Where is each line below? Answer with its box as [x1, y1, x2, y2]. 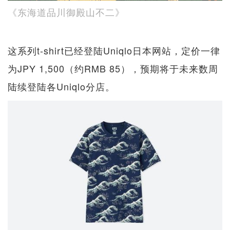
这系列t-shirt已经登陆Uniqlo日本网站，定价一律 [8, 43, 220, 57]
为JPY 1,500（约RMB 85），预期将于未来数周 [8, 61, 218, 75]
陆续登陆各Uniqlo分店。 [8, 79, 115, 93]
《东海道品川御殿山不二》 [8, 5, 125, 18]
